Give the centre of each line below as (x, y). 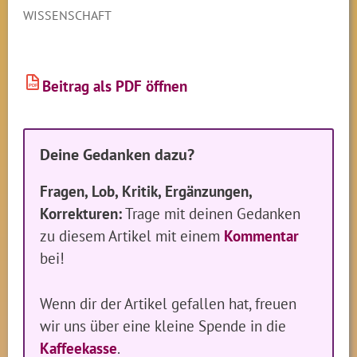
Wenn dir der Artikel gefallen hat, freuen (169, 304)
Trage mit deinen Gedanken (212, 214)
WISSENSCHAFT (68, 16)
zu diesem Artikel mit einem (132, 236)
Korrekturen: (81, 214)
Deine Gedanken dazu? (118, 155)
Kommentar (262, 236)
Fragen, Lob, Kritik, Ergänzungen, (146, 191)
